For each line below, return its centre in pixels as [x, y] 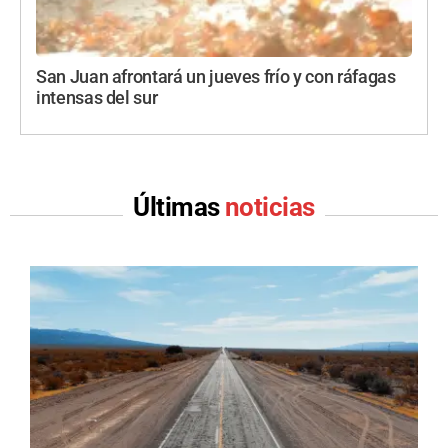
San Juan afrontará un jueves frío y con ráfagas [216, 77]
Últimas [179, 207]
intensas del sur [97, 98]
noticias [270, 207]
